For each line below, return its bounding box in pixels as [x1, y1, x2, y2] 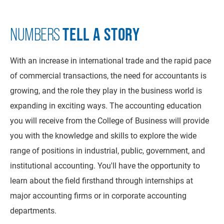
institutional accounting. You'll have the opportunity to [10, 160, 200, 170]
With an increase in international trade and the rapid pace [10, 55, 211, 65]
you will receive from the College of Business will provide [10, 115, 209, 125]
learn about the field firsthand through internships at [10, 175, 193, 185]
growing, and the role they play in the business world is [10, 85, 202, 95]
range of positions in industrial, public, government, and [10, 145, 205, 155]
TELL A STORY [62, 24, 140, 44]
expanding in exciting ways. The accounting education [10, 100, 201, 110]
